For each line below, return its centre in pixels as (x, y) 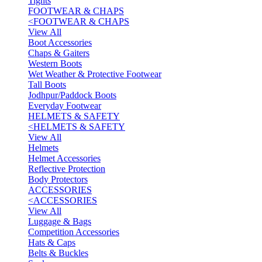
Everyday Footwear (65, 106)
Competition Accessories (74, 232)
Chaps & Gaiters (59, 53)
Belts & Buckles (58, 253)
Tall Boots (47, 85)
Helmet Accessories (64, 158)
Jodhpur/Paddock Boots (72, 95)
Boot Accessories (60, 42)
